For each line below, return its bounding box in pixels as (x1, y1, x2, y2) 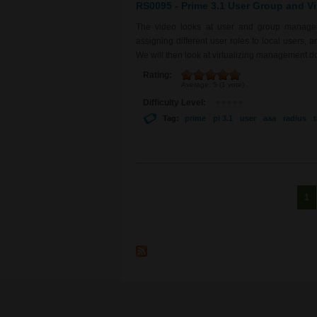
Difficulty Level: (143, 97, 208, 108)
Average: (181, 80, 213, 88)
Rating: (143, 69, 174, 80)
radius (283, 113, 306, 122)
